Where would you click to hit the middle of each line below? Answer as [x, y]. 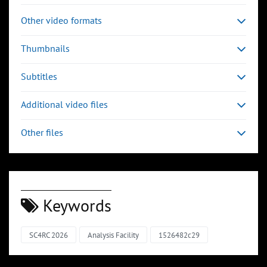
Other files [42, 133]
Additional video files [64, 105]
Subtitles [39, 77]
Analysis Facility [113, 235]
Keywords [75, 206]
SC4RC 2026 [49, 235]
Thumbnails [45, 49]
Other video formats [61, 21]
